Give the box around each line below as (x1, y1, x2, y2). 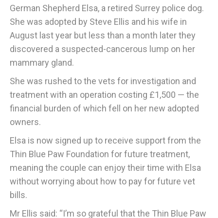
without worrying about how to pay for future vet (10, 176, 195, 186)
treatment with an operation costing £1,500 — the (10, 89, 199, 100)
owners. (10, 116, 41, 127)
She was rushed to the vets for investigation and (10, 75, 196, 86)
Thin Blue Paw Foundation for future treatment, (10, 148, 190, 159)
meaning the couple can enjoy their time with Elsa (10, 162, 201, 173)
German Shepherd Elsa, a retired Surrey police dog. (10, 2, 204, 13)
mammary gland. (10, 57, 74, 68)
